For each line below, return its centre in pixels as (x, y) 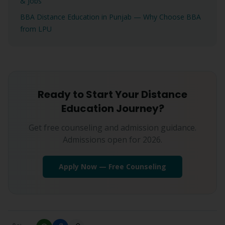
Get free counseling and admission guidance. (113, 128)
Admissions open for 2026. (113, 140)
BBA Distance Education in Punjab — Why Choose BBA (110, 17)
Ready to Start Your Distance (113, 94)
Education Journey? (113, 108)
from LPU (36, 29)
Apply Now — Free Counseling (113, 166)
